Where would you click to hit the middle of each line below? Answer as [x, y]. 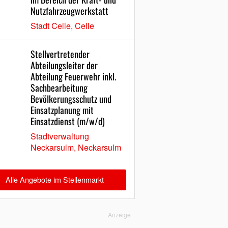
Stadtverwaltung [60, 136]
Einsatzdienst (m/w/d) [68, 121]
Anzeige [120, 214]
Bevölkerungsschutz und [71, 99]
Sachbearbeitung [59, 88]
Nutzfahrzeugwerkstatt [70, 11]
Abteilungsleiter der [64, 65]
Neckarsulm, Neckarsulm [76, 148]
